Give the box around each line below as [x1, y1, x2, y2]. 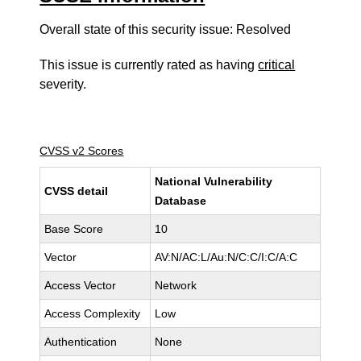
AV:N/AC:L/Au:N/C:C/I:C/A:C [155, 251, 298, 263]
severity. [39, 77, 87, 91]
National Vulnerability [155, 175, 273, 188]
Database [155, 194, 207, 207]
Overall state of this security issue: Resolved [39, 23, 292, 36]
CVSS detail [44, 185, 109, 197]
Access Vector [44, 279, 117, 292]
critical [258, 58, 296, 72]
